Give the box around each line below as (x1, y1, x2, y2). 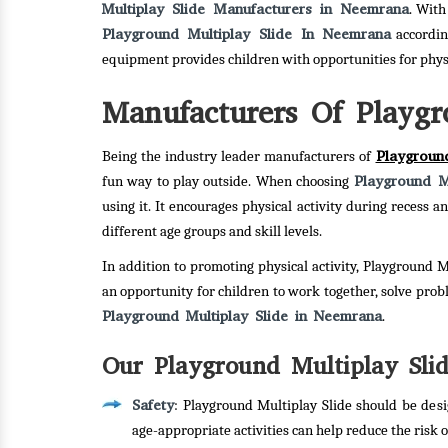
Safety (132, 395, 174, 415)
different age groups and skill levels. (102, 223, 322, 240)
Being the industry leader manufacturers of (102, 148, 376, 165)
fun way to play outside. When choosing (102, 173, 354, 190)
